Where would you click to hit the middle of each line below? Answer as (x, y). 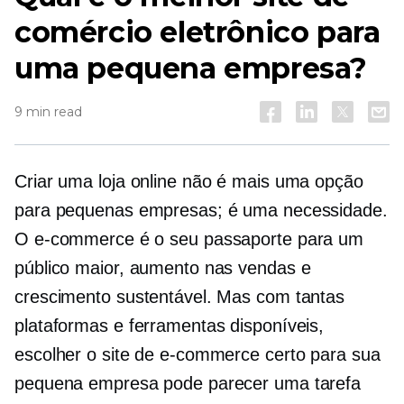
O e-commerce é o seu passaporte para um (189, 239)
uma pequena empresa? (191, 68)
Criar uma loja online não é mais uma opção (189, 181)
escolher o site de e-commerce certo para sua (197, 354)
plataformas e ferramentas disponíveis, (170, 326)
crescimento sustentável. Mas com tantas (180, 297)
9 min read (48, 112)
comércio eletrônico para (197, 32)
